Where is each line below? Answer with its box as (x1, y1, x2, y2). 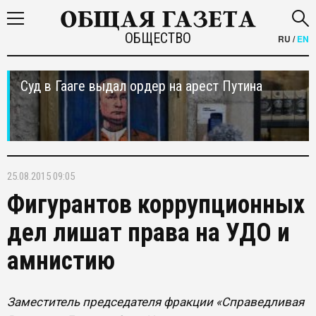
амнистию (7, 246, 115, 276)
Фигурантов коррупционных (7, 190, 305, 219)
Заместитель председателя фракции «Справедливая (7, 295, 304, 309)
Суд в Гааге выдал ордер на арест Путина (20, 78, 262, 95)
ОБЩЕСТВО (124, 30, 191, 47)
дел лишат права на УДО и (7, 218, 290, 248)
